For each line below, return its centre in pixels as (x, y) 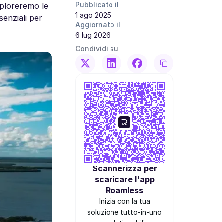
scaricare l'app (124, 179)
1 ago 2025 (93, 15)
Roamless (124, 190)
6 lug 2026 (93, 35)
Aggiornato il (98, 25)
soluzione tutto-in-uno (124, 212)
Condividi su (97, 48)
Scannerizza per (124, 168)
